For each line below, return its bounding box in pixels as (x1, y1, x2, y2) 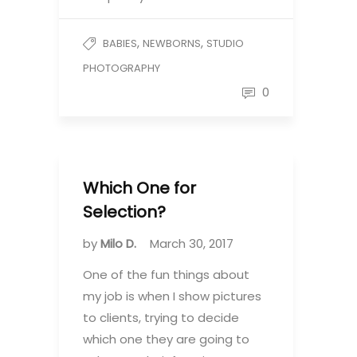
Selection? (83, 201, 166, 223)
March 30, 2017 (150, 235, 233, 252)
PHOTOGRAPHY (83, 61, 160, 76)
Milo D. (100, 235, 139, 252)
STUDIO (206, 36, 244, 51)
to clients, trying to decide (83, 309, 239, 326)
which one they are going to (83, 331, 249, 347)
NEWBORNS (143, 36, 201, 51)
